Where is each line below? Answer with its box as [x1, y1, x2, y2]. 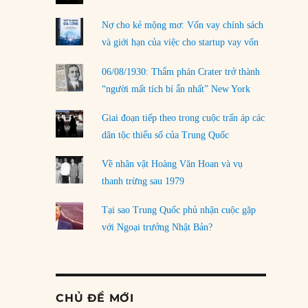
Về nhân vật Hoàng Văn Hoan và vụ [101, 159, 243, 170]
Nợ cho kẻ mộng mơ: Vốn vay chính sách [101, 20, 263, 31]
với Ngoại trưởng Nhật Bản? [101, 222, 212, 233]
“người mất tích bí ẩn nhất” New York [101, 83, 250, 94]
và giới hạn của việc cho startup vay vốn [101, 37, 258, 48]
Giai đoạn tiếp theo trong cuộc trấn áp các [101, 112, 265, 123]
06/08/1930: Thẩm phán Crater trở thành [101, 66, 260, 77]
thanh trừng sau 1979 [101, 176, 184, 187]
